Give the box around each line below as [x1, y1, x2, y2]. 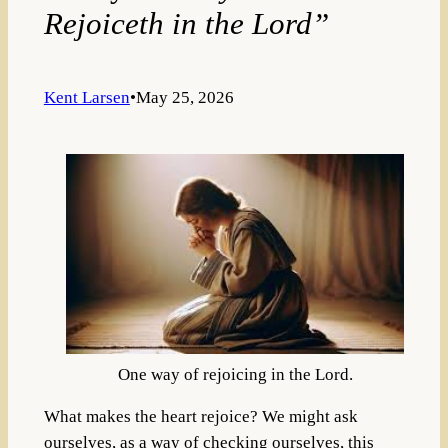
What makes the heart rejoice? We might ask [43, 407, 358, 427]
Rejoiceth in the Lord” [43, 6, 329, 42]
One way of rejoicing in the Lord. [117, 364, 353, 384]
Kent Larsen [43, 88, 130, 108]
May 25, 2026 [135, 88, 234, 108]
